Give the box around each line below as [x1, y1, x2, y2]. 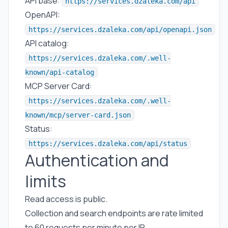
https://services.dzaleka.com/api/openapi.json [28, 25, 212, 34]
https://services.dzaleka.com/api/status [28, 139, 187, 148]
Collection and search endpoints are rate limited [25, 208, 203, 219]
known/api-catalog [25, 68, 94, 76]
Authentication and [25, 149, 169, 172]
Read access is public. [25, 193, 107, 205]
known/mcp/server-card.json [25, 111, 131, 119]
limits [25, 170, 66, 192]
